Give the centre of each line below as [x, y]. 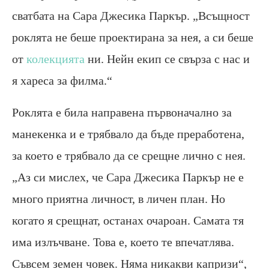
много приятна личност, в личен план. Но [119, 198]
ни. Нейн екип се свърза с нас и [167, 59]
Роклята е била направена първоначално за [122, 112]
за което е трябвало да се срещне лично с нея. [129, 155]
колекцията [56, 59]
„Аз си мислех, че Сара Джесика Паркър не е [128, 177]
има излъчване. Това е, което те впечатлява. [123, 242]
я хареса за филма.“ [62, 80]
